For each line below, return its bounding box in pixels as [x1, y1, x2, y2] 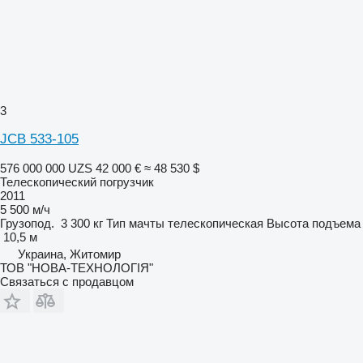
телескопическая [168, 216, 263, 230]
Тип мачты [106, 216, 164, 230]
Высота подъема [267, 216, 361, 230]
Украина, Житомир [18, 246, 121, 261]
